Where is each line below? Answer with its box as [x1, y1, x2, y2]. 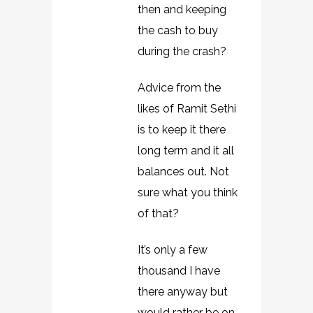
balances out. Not [138, 165, 229, 178]
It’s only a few [138, 243, 208, 256]
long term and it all [138, 144, 234, 157]
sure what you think [138, 186, 238, 199]
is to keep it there [138, 123, 226, 136]
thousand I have [138, 264, 220, 277]
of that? [138, 207, 179, 220]
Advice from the [138, 81, 221, 94]
